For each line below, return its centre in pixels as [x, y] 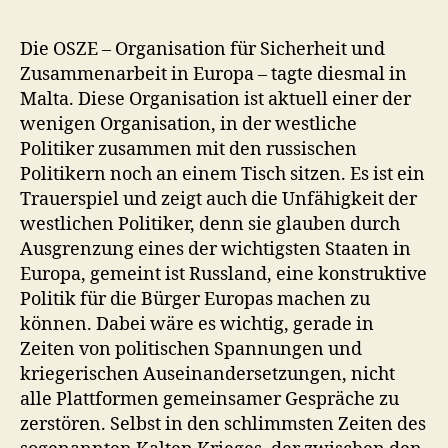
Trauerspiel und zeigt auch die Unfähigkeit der [218, 199]
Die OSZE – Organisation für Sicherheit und [202, 49]
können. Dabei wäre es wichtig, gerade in [197, 324]
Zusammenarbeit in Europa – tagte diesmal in [213, 74]
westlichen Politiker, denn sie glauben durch [210, 224]
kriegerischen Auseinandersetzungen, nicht [207, 374]
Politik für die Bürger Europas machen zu [195, 299]
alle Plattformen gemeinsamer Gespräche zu [209, 399]
